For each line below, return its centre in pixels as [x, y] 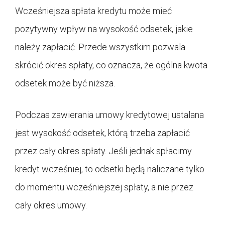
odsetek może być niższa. [65, 83]
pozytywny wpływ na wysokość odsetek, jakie [104, 29]
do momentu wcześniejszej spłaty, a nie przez [104, 187]
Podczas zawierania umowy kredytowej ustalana [109, 115]
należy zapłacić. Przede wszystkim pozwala [100, 47]
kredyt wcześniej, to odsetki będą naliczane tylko [110, 169]
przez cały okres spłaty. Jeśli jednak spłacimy [103, 151]
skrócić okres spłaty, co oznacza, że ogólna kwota [111, 65]
